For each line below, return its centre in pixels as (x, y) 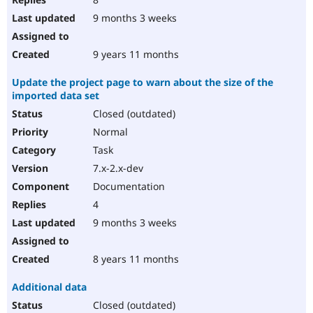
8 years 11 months (134, 259)
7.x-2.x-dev (117, 168)
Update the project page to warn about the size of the (143, 82)
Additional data (49, 287)
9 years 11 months (134, 54)
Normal (109, 132)
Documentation (128, 187)
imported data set (56, 96)
